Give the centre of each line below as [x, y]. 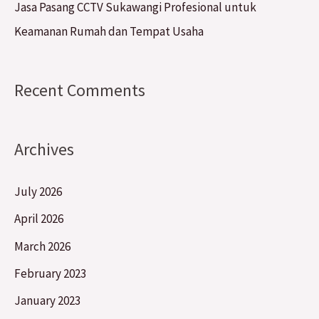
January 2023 [47, 301]
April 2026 [39, 219]
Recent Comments [80, 90]
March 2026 [42, 246]
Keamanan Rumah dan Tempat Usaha [109, 32]
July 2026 [38, 192]
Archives [44, 150]
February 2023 [50, 273]
